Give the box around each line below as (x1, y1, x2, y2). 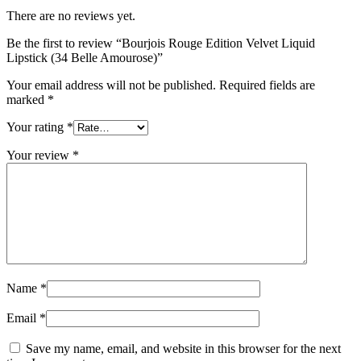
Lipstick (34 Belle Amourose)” (6, 50, 163, 64)
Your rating (6, 119, 67, 134)
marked (6, 92, 48, 106)
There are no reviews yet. (6, 8, 135, 23)
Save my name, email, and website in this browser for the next (26, 341, 341, 355)
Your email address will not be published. (6, 77, 216, 92)
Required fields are (219, 77, 315, 92)
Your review (6, 147, 73, 162)
